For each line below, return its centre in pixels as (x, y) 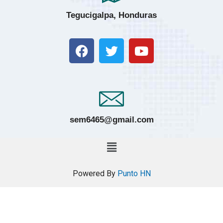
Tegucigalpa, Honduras (111, 15)
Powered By (95, 174)
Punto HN (134, 174)
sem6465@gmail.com (111, 120)
